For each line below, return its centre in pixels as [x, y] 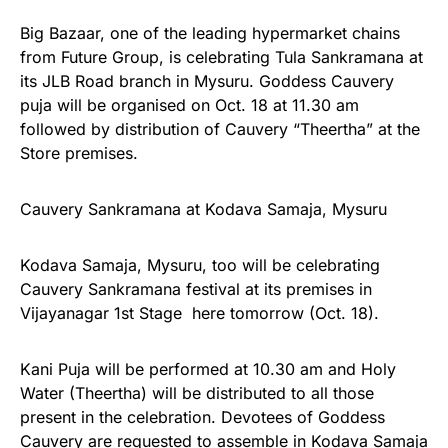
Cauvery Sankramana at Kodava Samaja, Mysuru [203, 209]
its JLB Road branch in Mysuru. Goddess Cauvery [207, 81]
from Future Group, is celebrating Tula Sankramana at [221, 57]
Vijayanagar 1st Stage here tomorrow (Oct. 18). [199, 313]
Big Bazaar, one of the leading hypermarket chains [210, 33]
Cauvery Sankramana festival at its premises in [196, 289]
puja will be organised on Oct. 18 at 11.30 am [189, 105]
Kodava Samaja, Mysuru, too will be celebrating [200, 265]
